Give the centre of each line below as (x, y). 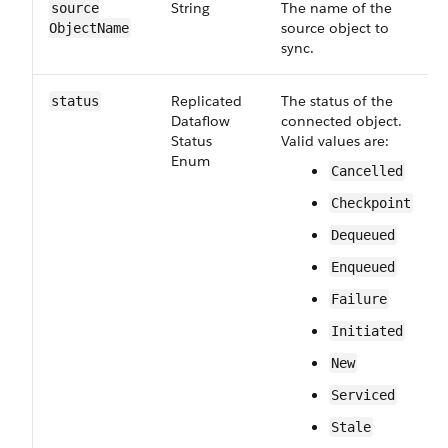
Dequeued (363, 235)
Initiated (367, 331)
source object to (335, 28)
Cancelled (367, 171)
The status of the (337, 101)
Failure (359, 299)
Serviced (363, 395)
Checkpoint (371, 203)
